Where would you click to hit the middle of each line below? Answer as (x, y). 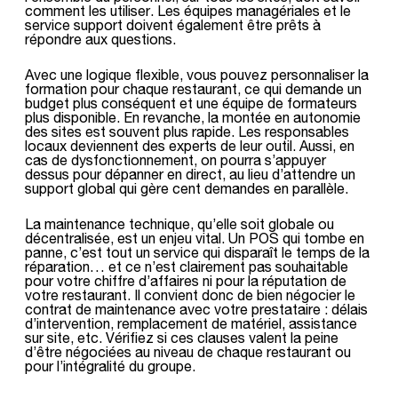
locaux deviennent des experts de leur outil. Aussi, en (190, 145)
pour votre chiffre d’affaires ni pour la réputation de (186, 280)
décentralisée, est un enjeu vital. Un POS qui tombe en (195, 238)
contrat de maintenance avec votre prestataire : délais (196, 309)
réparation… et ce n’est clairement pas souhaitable (187, 266)
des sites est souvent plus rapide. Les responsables (187, 131)
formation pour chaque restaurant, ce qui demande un (193, 88)
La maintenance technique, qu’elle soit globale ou (179, 223)
